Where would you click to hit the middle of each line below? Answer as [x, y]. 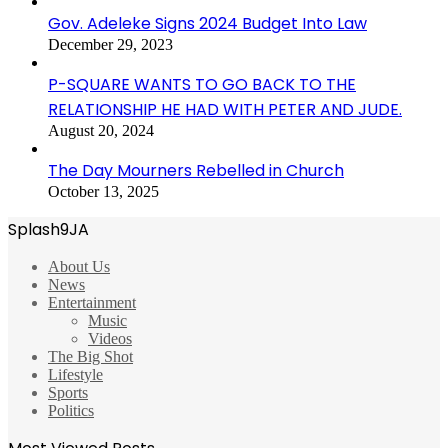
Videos [110, 338]
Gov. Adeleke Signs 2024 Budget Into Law [207, 23]
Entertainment [92, 302]
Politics [71, 410]
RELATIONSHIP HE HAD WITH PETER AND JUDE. [225, 109]
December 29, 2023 [110, 44]
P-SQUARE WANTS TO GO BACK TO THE [202, 84]
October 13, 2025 [103, 191]
